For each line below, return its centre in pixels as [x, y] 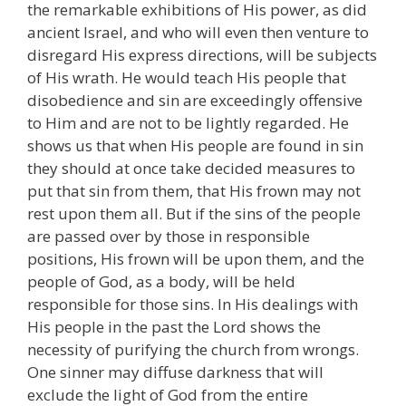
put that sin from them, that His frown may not [194, 191]
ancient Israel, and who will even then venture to [198, 33]
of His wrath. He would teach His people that [187, 78]
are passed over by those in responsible [169, 237]
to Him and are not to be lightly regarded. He [188, 123]
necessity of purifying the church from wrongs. [193, 350]
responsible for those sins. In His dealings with [193, 304]
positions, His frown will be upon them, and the [196, 259]
